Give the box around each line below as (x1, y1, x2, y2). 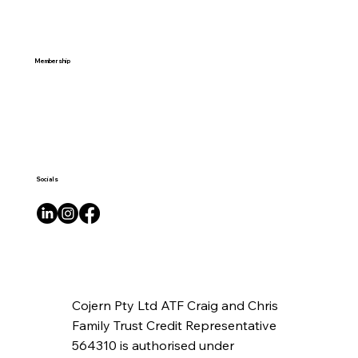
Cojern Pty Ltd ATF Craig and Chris (71, 296, 278, 313)
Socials (35, 176, 58, 184)
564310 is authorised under (71, 336, 234, 353)
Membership (35, 57, 71, 65)
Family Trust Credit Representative (71, 316, 276, 333)
